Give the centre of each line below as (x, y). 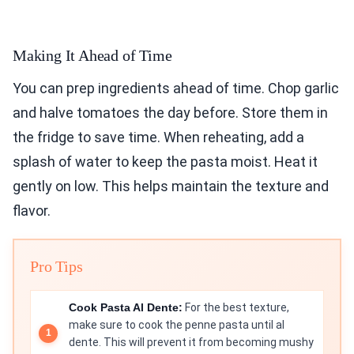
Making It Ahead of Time (92, 55)
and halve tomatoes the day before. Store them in (170, 112)
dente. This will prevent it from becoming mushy (191, 342)
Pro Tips (56, 266)
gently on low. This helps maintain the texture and (171, 186)
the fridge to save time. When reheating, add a (158, 137)
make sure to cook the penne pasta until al (177, 324)
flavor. (32, 210)
